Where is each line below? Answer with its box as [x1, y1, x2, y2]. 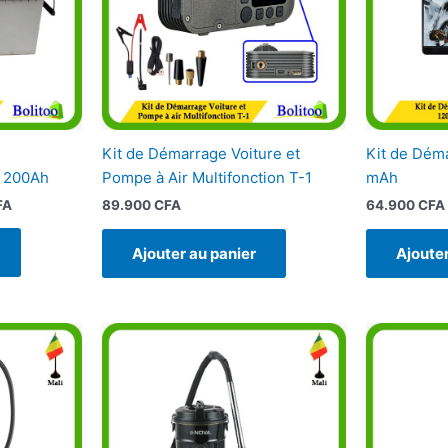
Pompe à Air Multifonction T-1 [101, 167, 312, 187]
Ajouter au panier [131, 243, 256, 263]
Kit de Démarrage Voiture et [101, 143, 300, 163]
